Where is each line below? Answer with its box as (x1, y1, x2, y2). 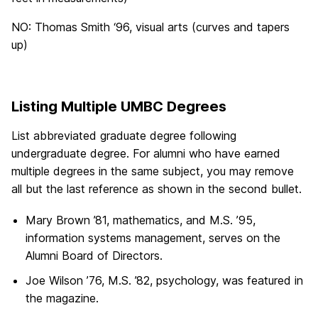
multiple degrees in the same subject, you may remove (11, 163, 294, 178)
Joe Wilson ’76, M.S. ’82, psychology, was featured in (26, 273, 303, 288)
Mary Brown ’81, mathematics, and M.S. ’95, (26, 212, 256, 227)
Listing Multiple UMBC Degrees (11, 97, 226, 115)
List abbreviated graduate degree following (11, 128, 236, 143)
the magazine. (26, 291, 99, 306)
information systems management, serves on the (26, 230, 280, 245)
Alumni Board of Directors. (26, 248, 163, 263)
